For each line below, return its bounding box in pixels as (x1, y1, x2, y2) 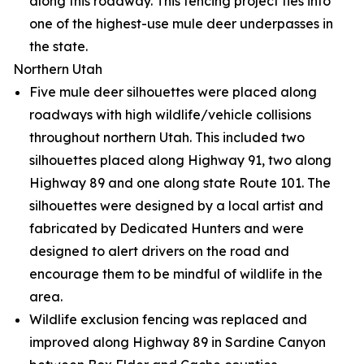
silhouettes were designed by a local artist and (29, 197, 323, 214)
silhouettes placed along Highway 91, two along (29, 152, 331, 168)
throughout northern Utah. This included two (29, 129, 305, 145)
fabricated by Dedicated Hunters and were (29, 220, 304, 236)
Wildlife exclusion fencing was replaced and (29, 311, 307, 327)
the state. (29, 38, 88, 54)
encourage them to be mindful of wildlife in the (29, 266, 323, 282)
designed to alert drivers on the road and (29, 243, 289, 259)
